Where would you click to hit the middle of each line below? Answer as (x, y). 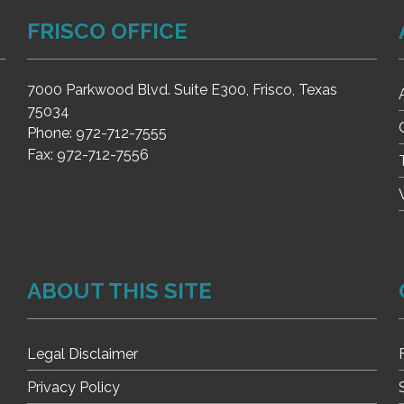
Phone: (52, 133)
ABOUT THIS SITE (120, 291)
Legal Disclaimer (83, 354)
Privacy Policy (74, 388)
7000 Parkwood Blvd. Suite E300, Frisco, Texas (183, 89)
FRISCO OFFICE (108, 31)
